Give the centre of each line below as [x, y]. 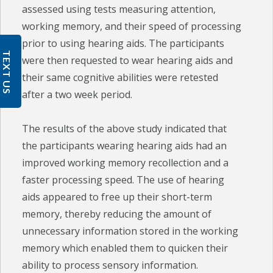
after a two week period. [77, 95]
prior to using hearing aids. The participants [123, 44]
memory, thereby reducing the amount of [117, 214]
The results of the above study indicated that [125, 129]
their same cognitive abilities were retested [120, 78]
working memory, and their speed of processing [132, 27]
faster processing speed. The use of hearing [123, 180]
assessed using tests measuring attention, [119, 9]
